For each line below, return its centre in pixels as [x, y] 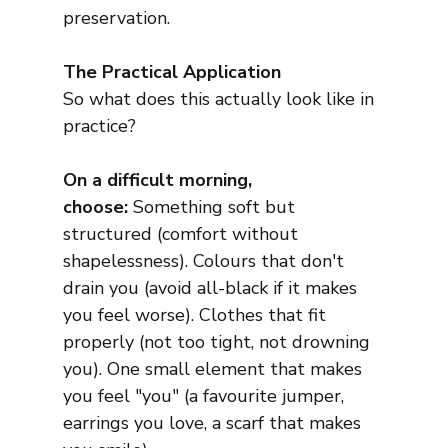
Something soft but [213, 207]
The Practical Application [171, 72]
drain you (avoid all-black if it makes [212, 288]
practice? [99, 126]
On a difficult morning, [159, 180]
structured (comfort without [182, 234]
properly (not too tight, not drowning [218, 342]
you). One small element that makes [214, 369]
